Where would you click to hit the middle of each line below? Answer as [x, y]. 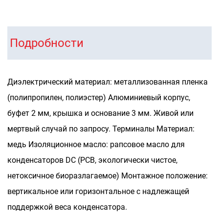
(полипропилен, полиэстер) [58, 98]
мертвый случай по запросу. [60, 129]
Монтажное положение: [164, 176]
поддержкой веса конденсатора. [67, 207]
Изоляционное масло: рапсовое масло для [107, 144]
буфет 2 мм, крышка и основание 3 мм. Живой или [100, 113]
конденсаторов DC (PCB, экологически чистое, [92, 160]
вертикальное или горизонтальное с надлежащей [98, 191]
